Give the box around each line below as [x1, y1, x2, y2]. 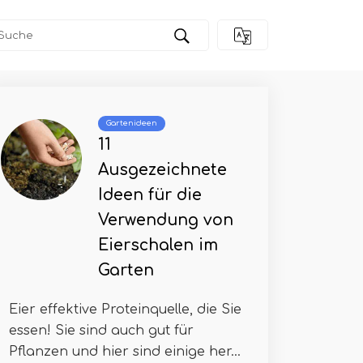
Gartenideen [106, 119, 157, 127]
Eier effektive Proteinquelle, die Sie [9, 302, 241, 317]
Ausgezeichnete [98, 161, 227, 178]
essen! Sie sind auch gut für [9, 323, 194, 338]
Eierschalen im [98, 237, 218, 254]
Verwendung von [98, 211, 233, 228]
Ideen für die [98, 186, 202, 203]
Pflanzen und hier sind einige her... [9, 344, 241, 359]
